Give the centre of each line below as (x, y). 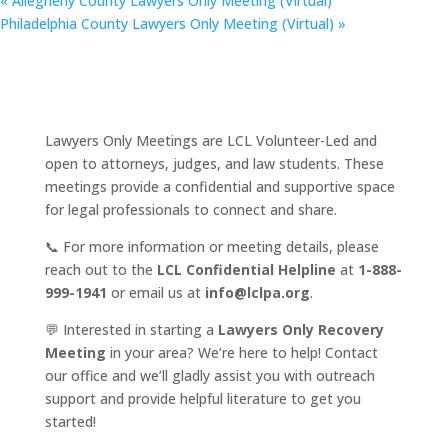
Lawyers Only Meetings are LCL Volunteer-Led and (210, 140)
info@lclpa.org (257, 292)
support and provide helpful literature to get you (202, 398)
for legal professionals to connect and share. (190, 209)
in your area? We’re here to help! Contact (241, 352)
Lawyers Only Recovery (300, 329)
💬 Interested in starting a (131, 329)
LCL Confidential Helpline (246, 269)
